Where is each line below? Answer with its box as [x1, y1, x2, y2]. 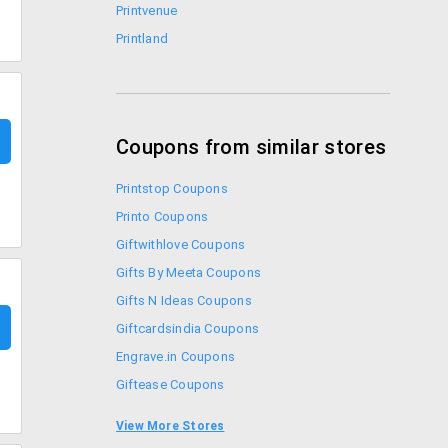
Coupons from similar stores [116, 135, 387, 159]
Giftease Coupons [116, 377, 225, 392]
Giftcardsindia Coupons [116, 321, 260, 336]
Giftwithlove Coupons [116, 237, 246, 252]
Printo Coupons [116, 209, 209, 224]
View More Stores [116, 419, 225, 433]
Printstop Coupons [116, 181, 228, 196]
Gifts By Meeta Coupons [116, 265, 262, 280]
